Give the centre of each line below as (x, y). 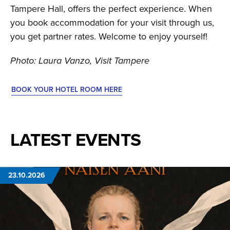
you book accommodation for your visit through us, (112, 23)
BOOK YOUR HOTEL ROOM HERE (67, 90)
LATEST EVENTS (76, 140)
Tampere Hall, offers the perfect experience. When (111, 9)
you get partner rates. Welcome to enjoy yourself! (109, 36)
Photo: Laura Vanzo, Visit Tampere (80, 61)
